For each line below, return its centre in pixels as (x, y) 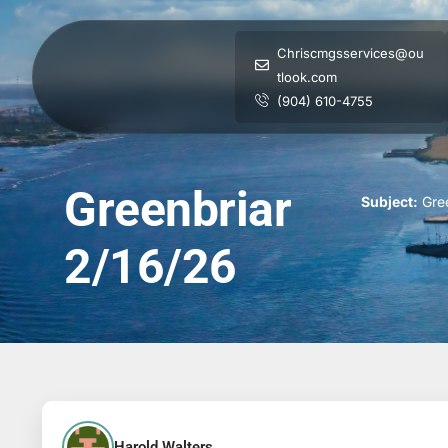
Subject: (389, 201)
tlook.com (307, 77)
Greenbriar (177, 209)
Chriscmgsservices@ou (351, 53)
